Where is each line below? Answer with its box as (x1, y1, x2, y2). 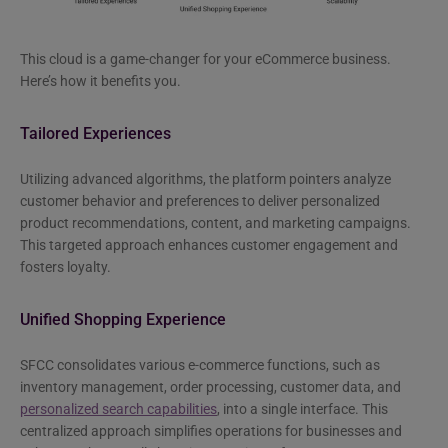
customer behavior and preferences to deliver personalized (20, 193, 380, 210)
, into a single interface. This (217, 401, 388, 418)
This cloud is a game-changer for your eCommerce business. (20, 51, 391, 68)
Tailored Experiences (20, 124, 171, 144)
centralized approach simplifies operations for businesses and (20, 423, 402, 440)
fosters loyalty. (20, 259, 111, 276)
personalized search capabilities (20, 401, 217, 418)
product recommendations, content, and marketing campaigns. (20, 215, 411, 232)
